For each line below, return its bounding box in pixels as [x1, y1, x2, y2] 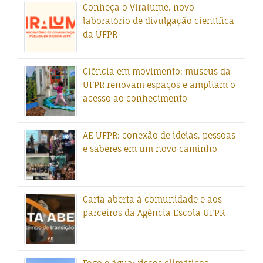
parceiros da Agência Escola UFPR [83, 208, 225, 218]
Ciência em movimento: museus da [83, 66, 231, 77]
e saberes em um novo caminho [83, 144, 217, 154]
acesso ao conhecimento [83, 93, 187, 104]
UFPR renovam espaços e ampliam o [83, 80, 235, 90]
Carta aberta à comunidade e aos [83, 194, 222, 205]
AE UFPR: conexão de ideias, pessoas [83, 130, 235, 141]
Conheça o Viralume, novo [83, 2, 194, 13]
